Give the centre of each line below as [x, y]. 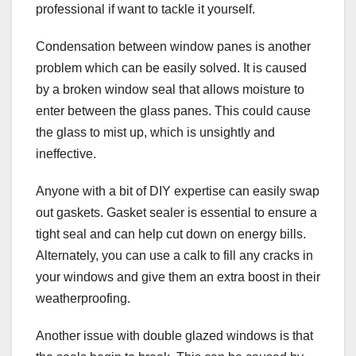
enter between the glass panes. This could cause [173, 111]
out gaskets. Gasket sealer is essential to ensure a [176, 213]
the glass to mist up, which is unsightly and [155, 133]
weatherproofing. [83, 299]
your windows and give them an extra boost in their [178, 277]
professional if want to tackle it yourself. [145, 10]
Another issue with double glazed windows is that [174, 336]
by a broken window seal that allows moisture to [170, 90]
